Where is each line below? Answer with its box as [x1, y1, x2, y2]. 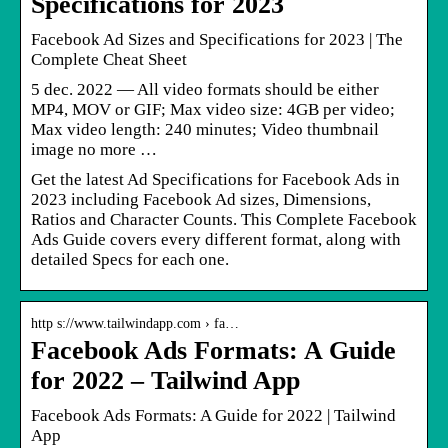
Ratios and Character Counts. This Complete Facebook [31, 209, 417, 229]
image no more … [31, 139, 157, 159]
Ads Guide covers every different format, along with [31, 229, 401, 249]
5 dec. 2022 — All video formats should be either [31, 79, 379, 99]
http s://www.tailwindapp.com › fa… [31, 315, 239, 331]
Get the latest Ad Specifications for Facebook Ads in [31, 169, 400, 189]
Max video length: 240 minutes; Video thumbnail [31, 119, 379, 139]
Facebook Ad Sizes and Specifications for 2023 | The [31, 29, 403, 49]
